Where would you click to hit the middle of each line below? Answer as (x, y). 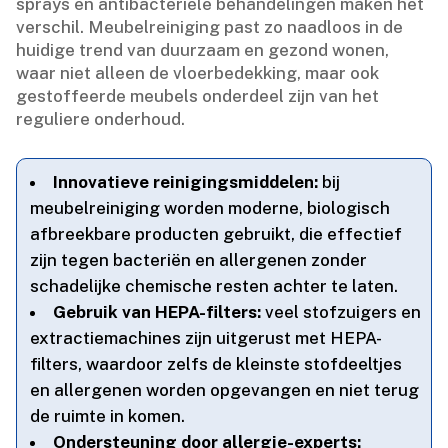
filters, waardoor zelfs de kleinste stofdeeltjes (216, 363)
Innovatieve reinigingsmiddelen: (186, 181)
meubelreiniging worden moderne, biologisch (210, 207)
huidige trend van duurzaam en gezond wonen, (203, 49)
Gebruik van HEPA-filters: (157, 311)
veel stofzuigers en (341, 311)
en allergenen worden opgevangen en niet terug (225, 389)
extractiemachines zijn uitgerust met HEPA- (206, 337)
